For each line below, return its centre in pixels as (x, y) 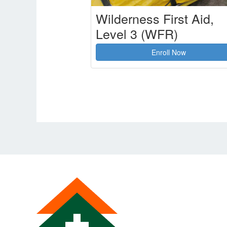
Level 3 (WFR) (137, 34)
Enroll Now (169, 52)
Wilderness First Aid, (155, 18)
